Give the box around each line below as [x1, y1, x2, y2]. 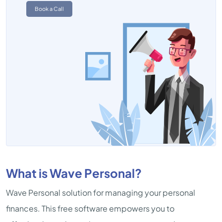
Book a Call [35, 5, 64, 12]
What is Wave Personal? [6, 166, 142, 180]
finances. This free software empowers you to [6, 203, 174, 214]
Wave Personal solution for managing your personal [6, 187, 195, 198]
